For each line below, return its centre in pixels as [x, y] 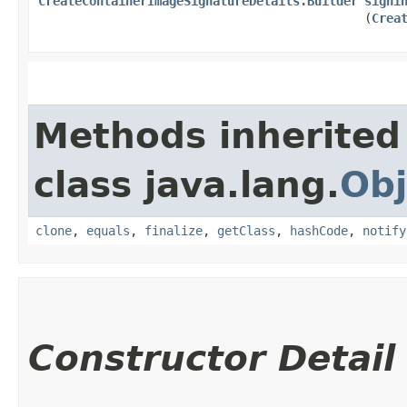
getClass [246, 230]
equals [108, 230]
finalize [174, 230]
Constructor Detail [212, 358]
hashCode [319, 230]
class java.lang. [187, 184]
